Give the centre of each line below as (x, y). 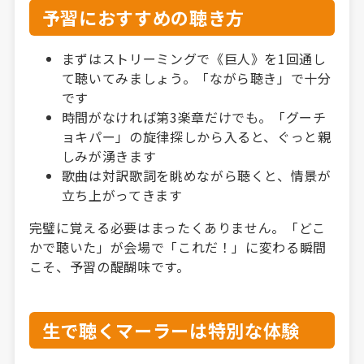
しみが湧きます (109, 156)
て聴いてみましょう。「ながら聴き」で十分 (196, 78)
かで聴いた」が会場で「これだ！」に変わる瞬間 (178, 247)
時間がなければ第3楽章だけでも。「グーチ (194, 117)
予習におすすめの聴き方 (143, 17)
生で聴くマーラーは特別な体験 (171, 329)
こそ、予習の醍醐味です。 (109, 266)
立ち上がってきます (122, 195)
